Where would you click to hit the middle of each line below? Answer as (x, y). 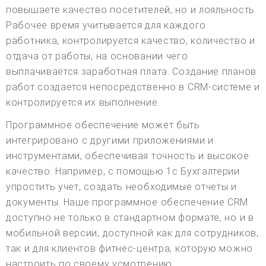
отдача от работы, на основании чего (97, 56)
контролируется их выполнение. (83, 103)
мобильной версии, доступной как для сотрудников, (132, 233)
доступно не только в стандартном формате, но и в (130, 218)
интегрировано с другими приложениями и (110, 141)
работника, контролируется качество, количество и (131, 41)
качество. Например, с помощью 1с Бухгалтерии (123, 172)
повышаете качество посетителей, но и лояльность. (132, 10)
